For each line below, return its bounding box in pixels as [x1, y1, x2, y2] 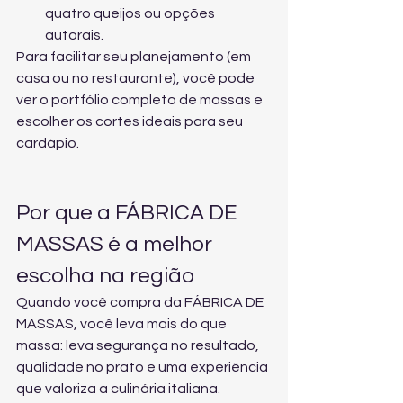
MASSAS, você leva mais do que [16, 317, 229, 331]
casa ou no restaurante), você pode [16, 71, 257, 85]
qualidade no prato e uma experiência [16, 360, 271, 374]
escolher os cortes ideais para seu [16, 114, 246, 129]
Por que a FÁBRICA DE [16, 201, 241, 224]
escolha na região [16, 264, 194, 287]
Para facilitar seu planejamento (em [16, 49, 254, 64]
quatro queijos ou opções [45, 6, 218, 21]
